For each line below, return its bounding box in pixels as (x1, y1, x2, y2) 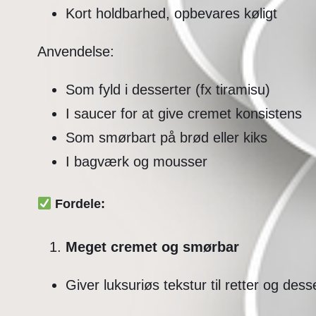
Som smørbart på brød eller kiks (65, 129, 267, 145)
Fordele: (51, 196, 106, 211)
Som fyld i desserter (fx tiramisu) (65, 81, 270, 97)
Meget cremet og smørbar (65, 239, 239, 255)
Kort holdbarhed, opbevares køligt (65, 5, 277, 21)
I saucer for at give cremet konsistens (65, 105, 302, 121)
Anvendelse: (37, 43, 114, 59)
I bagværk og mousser (65, 153, 207, 169)
